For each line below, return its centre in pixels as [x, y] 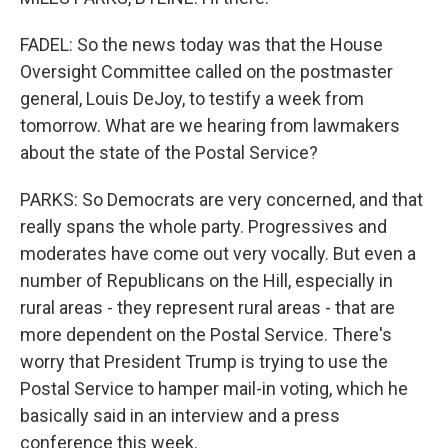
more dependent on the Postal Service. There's [206, 334]
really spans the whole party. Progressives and [203, 226]
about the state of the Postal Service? [169, 152]
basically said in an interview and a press [180, 415]
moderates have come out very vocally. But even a [218, 253]
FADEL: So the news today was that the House [201, 44]
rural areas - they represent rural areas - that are [207, 307]
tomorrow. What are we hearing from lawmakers [210, 125]
